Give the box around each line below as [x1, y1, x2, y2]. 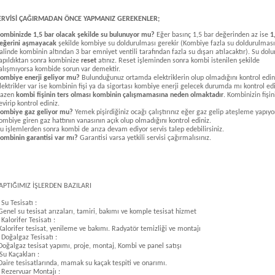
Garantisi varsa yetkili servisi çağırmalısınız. [78, 134, 211, 142]
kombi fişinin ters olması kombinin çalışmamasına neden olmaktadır [16, 91, 223, 99]
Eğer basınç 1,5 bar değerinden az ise [155, 31, 270, 39]
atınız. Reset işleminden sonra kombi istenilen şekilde [96, 57, 260, 64]
